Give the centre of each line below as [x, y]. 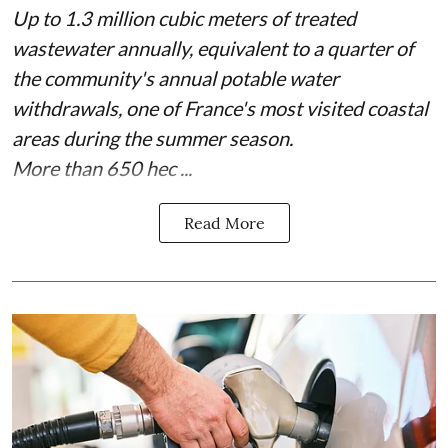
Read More [224, 223]
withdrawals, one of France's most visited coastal [220, 108]
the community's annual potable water [175, 78]
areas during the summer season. [152, 138]
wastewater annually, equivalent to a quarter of [213, 48]
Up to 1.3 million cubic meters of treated [184, 18]
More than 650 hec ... [102, 168]
